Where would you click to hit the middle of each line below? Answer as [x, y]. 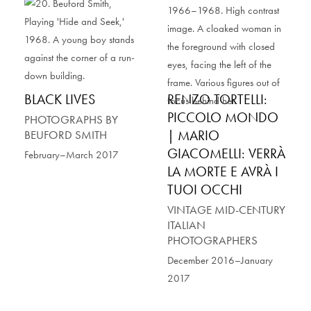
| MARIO [193, 136]
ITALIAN [186, 225]
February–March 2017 [72, 155]
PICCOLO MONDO [223, 118]
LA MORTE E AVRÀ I [223, 172]
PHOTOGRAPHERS [212, 241]
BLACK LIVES [60, 100]
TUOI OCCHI [205, 190]
